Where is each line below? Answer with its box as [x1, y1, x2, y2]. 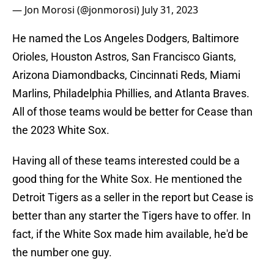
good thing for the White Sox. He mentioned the [12, 172, 242, 186]
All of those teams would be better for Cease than [12, 105, 253, 119]
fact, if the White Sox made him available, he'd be [12, 228, 248, 241]
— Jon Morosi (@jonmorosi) [12, 3, 142, 17]
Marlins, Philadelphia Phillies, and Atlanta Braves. [12, 87, 250, 100]
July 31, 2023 [142, 3, 198, 17]
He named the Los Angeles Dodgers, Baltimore [12, 32, 239, 45]
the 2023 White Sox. [12, 124, 109, 137]
